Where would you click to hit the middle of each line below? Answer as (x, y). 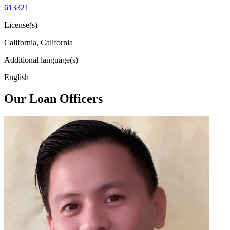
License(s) (21, 25)
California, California (39, 42)
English (16, 77)
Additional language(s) (41, 60)
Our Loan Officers (53, 99)
